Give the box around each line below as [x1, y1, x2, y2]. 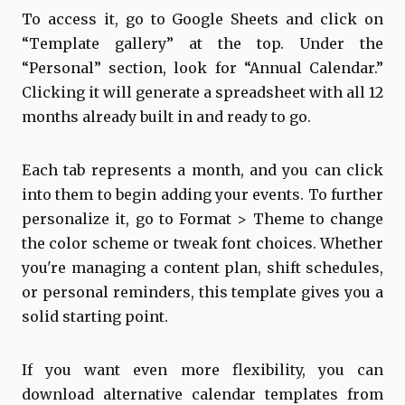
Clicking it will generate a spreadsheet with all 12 [22, 83, 383, 102]
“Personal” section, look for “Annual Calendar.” [22, 59, 383, 78]
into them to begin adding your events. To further [22, 185, 383, 204]
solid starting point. [22, 307, 168, 326]
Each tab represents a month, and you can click [22, 161, 383, 180]
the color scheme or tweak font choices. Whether [22, 234, 383, 253]
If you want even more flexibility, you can [22, 361, 383, 380]
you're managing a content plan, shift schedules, [22, 259, 383, 278]
